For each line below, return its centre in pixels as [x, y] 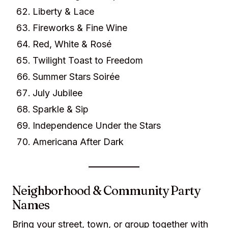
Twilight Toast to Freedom [88, 60]
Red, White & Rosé [72, 44]
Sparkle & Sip [61, 109]
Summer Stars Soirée [76, 77]
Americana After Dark [78, 142]
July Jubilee [58, 93]
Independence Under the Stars [97, 125]
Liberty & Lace [63, 11]
